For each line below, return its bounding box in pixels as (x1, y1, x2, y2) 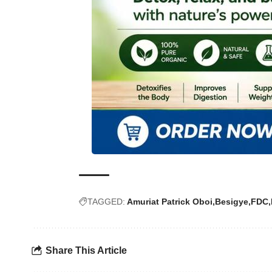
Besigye (215, 197, 248, 207)
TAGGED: (87, 197, 125, 207)
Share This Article (46, 245, 127, 256)
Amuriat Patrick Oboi (127, 197, 212, 207)
